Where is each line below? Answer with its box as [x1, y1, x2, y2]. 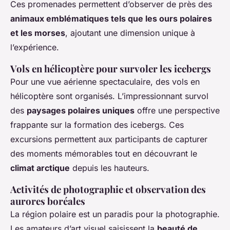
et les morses [10, 27, 65, 38]
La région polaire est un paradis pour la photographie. [10, 208, 220, 219]
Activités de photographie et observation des [10, 182, 206, 196]
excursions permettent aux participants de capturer [10, 133, 207, 144]
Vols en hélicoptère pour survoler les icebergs [10, 62, 211, 75]
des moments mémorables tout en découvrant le [10, 148, 197, 159]
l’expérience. [10, 42, 59, 52]
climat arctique [10, 162, 70, 173]
